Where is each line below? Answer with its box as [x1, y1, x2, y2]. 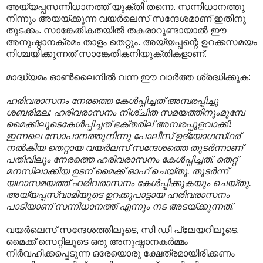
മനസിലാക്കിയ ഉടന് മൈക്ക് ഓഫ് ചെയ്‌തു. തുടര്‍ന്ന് [6, 166, 228, 176]
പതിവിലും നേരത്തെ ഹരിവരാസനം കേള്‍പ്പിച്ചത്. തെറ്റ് [6, 154, 237, 164]
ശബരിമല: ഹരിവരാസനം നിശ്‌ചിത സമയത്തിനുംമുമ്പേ [6, 107, 244, 117]
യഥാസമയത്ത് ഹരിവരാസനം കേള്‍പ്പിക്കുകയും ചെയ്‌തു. [6, 177, 251, 188]
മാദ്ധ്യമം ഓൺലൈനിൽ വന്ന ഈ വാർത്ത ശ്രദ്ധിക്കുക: [6, 72, 251, 82]
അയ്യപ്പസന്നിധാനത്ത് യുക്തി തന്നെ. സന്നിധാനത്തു [6, 1, 245, 12]
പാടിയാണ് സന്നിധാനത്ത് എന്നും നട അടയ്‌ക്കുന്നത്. [6, 201, 234, 211]
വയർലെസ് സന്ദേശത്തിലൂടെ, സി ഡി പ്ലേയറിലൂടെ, [6, 224, 239, 235]
